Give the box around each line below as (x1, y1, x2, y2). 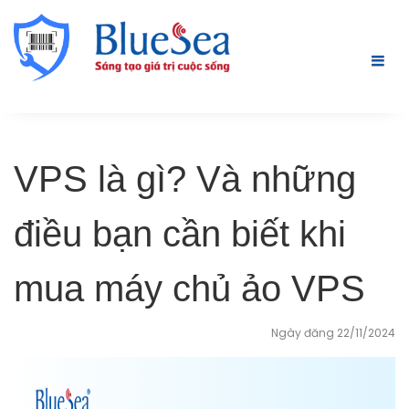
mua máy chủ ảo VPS (14, 267, 365, 309)
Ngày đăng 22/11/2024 (271, 324, 395, 341)
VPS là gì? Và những (14, 158, 356, 199)
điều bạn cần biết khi (14, 213, 346, 254)
